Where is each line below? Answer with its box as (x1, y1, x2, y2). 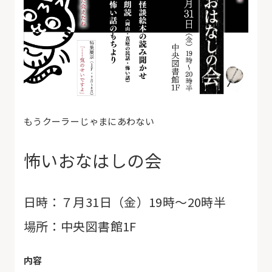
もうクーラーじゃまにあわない (23, 114, 155, 127)
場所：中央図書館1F (23, 217, 137, 235)
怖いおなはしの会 (23, 148, 161, 172)
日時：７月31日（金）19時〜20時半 (23, 192, 226, 211)
